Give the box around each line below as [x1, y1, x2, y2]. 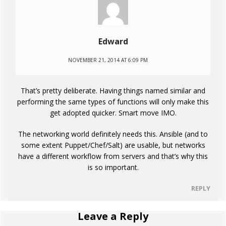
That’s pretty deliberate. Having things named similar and [21, 85, 205, 95]
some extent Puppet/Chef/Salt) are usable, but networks [21, 140, 205, 150]
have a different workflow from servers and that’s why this [18, 151, 208, 161]
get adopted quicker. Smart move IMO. [49, 107, 177, 118]
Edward [98, 35, 128, 47]
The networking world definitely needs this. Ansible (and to [18, 129, 208, 139]
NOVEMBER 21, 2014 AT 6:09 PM [68, 56, 148, 64]
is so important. [87, 162, 139, 172]
